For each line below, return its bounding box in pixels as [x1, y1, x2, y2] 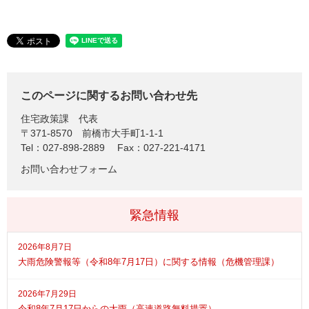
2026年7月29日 [18, 288, 77, 299]
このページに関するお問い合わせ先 [21, 89, 197, 101]
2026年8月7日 [18, 241, 72, 252]
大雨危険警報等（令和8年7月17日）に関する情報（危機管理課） [18, 256, 279, 267]
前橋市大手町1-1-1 [82, 127, 163, 139]
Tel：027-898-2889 [21, 141, 105, 153]
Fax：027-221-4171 [117, 141, 206, 153]
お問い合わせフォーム [21, 163, 117, 175]
